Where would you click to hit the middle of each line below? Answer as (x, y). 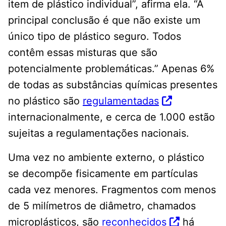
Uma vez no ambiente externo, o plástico (106, 158)
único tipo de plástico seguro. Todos (95, 37)
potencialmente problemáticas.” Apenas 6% (111, 69)
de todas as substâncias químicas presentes (113, 85)
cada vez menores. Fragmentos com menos (112, 190)
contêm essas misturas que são (83, 53)
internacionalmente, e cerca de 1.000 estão (111, 117)
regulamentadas (121, 101)
